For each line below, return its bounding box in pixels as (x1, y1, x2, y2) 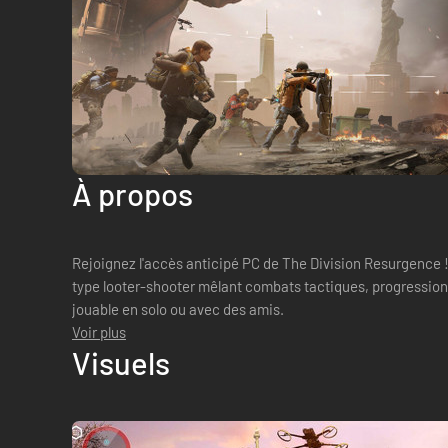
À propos (72, 175, 193, 212)
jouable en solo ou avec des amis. (72, 300, 284, 318)
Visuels (72, 344, 170, 381)
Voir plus (72, 323, 126, 341)
